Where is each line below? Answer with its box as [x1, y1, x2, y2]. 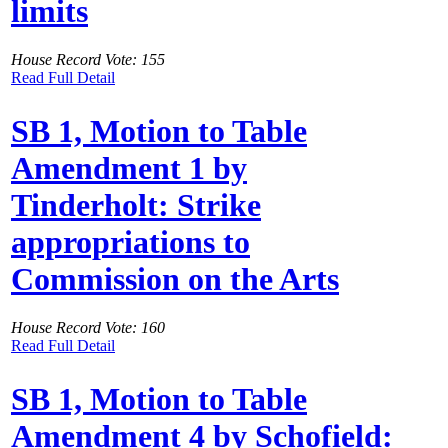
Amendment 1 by [11, 149, 247, 186]
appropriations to [11, 223, 250, 260]
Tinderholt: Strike [11, 186, 261, 223]
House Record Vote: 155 [11, 51, 165, 69]
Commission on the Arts [11, 260, 339, 297]
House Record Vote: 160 [11, 319, 165, 337]
